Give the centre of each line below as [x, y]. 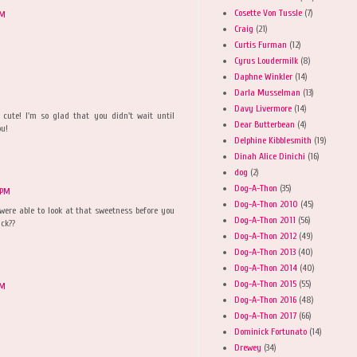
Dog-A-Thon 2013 [265, 251]
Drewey [248, 347]
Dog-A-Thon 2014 [266, 267]
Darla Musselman [267, 92]
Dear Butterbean [265, 124]
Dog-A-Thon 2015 [265, 283]
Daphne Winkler [263, 76]
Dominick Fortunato [271, 331]
